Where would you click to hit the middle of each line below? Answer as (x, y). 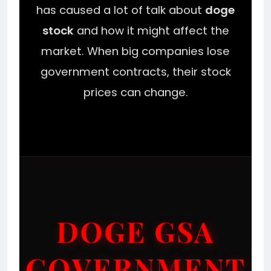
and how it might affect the (151, 30)
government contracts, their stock (135, 71)
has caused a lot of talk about (121, 10)
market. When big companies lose (135, 51)
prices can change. (135, 92)
